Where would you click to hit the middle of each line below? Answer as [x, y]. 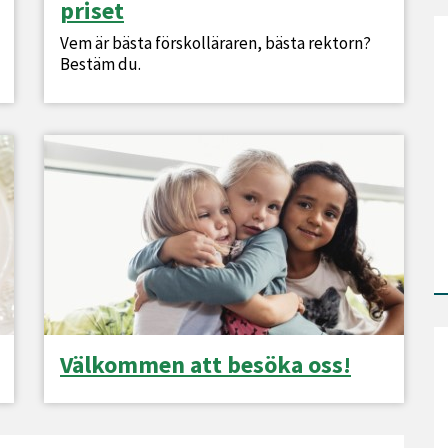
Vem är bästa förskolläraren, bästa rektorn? [215, 43]
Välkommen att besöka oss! [205, 364]
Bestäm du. [100, 64]
